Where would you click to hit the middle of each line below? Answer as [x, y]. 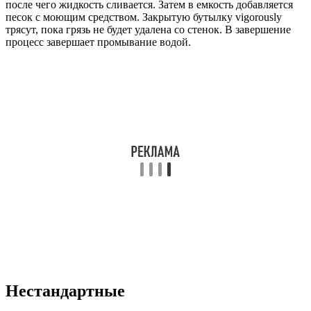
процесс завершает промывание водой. [98, 42]
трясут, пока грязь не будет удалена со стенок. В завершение [148, 30]
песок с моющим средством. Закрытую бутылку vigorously [144, 17]
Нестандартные [65, 291]
